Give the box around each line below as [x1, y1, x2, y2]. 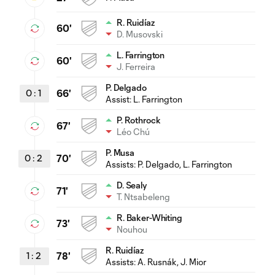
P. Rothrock [117, 114, 161, 125]
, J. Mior [177, 256, 206, 267]
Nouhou [117, 223, 147, 234]
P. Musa [106, 147, 135, 158]
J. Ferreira [117, 61, 155, 72]
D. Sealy [117, 179, 147, 190]
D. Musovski [117, 28, 163, 39]
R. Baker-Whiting [117, 212, 182, 223]
